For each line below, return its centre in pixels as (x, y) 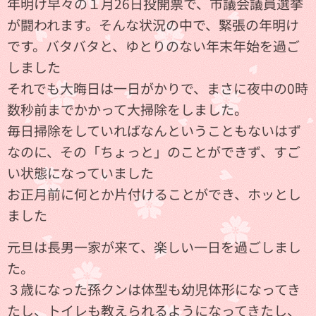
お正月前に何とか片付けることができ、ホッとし (154, 194)
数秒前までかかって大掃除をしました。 (127, 109)
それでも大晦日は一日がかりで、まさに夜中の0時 (158, 88)
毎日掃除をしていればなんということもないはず (154, 130)
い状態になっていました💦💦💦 (106, 172)
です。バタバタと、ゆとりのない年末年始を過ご (153, 45)
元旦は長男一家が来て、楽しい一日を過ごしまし (154, 247)
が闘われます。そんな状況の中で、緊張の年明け (153, 24)
